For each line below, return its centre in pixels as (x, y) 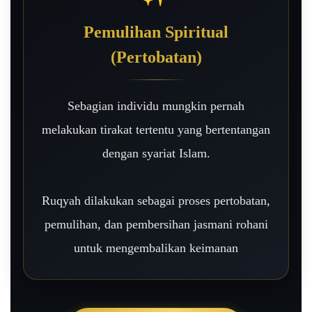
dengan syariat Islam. (156, 154)
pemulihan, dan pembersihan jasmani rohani (156, 225)
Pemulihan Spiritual (156, 32)
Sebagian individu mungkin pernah (156, 106)
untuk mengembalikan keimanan (156, 248)
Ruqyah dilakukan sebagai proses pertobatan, (156, 201)
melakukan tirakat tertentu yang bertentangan (156, 130)
